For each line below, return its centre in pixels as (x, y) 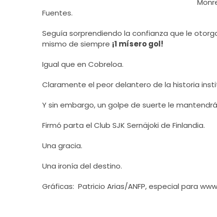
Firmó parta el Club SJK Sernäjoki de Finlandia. (124, 125)
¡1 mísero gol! (138, 44)
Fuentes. (57, 13)
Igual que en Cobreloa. (83, 64)
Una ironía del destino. (82, 166)
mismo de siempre (77, 44)
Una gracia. (62, 146)
